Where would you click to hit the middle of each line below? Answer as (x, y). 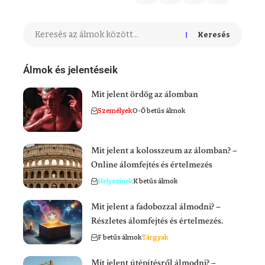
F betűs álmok (119, 238)
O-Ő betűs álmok (159, 111)
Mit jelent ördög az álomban (145, 95)
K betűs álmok (155, 182)
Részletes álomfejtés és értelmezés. (157, 221)
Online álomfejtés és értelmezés (152, 165)
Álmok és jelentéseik (70, 70)
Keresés (214, 35)
